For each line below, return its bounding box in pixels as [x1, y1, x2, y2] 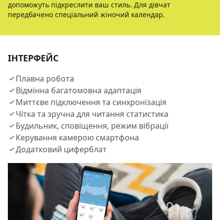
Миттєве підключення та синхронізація [16, 97, 166, 108]
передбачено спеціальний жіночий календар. [8, 10, 165, 19]
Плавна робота [16, 73, 74, 84]
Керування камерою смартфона [16, 132, 139, 143]
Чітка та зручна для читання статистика [16, 109, 168, 119]
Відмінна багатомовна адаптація [16, 85, 141, 96]
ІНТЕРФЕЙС [8, 52, 58, 64]
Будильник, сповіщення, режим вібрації [16, 120, 168, 131]
